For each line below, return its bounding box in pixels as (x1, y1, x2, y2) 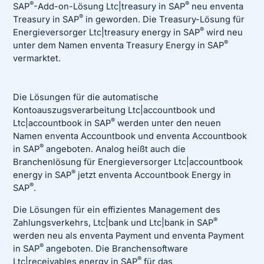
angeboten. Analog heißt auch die (44, 143, 186, 154)
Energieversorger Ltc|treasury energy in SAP (13, 27, 200, 38)
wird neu (204, 27, 243, 38)
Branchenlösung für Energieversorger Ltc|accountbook (13, 156, 243, 167)
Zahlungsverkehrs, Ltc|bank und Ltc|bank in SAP (13, 217, 214, 228)
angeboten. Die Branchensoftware (44, 243, 189, 254)
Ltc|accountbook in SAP (13, 117, 111, 128)
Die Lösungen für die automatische (13, 91, 159, 103)
